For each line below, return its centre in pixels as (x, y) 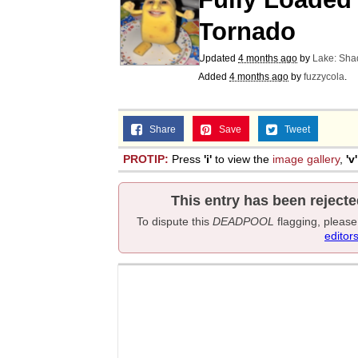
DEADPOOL (243, 221)
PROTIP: (146, 159)
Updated (218, 58)
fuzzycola (324, 77)
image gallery (306, 159)
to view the (242, 159)
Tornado (247, 32)
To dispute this (174, 221)
